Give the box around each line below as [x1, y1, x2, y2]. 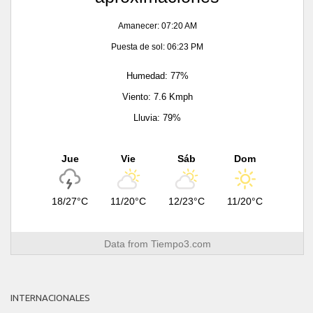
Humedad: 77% [126, 70, 189, 81]
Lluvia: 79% [133, 112, 181, 123]
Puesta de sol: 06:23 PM [111, 41, 203, 52]
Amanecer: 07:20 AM [117, 20, 197, 31]
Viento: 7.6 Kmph [122, 91, 193, 102]
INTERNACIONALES [10, 292, 90, 303]
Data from [103, 238, 151, 249]
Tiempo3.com [150, 238, 211, 249]
